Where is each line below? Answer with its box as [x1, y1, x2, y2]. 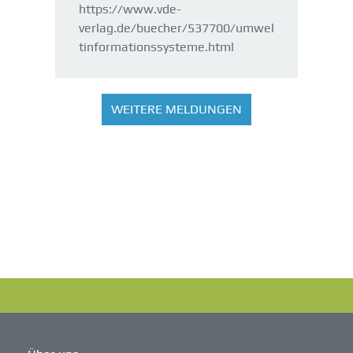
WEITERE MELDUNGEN [111, 102, 242, 117]
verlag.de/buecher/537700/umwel [79, 20, 274, 35]
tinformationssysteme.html [79, 39, 234, 54]
